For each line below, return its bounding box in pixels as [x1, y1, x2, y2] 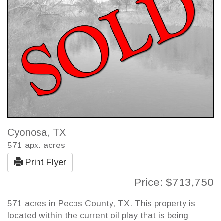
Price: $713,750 [134, 176, 214, 188]
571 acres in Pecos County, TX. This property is [7, 198, 195, 208]
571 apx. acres [7, 140, 65, 150]
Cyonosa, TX [7, 127, 66, 138]
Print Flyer [23, 157, 66, 167]
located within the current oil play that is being [7, 210, 188, 220]
